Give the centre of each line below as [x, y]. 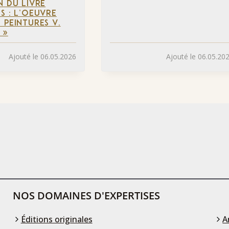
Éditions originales [56, 219]
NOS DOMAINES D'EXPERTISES [86, 195]
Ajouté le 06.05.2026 [42, 56]
